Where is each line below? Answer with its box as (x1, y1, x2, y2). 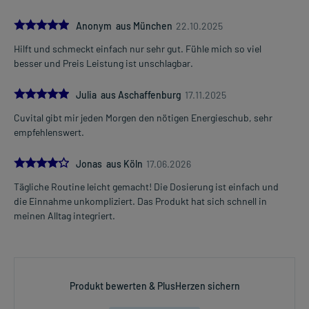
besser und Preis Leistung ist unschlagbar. (14, 57, 193, 70)
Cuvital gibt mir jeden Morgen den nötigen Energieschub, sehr (14, 112, 272, 124)
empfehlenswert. (14, 126, 84, 139)
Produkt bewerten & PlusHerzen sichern (69, 280, 240, 292)
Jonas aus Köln (76, 158, 143, 170)
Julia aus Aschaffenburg (76, 89, 181, 101)
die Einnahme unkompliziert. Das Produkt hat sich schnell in (14, 195, 267, 208)
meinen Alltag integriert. (14, 210, 115, 222)
